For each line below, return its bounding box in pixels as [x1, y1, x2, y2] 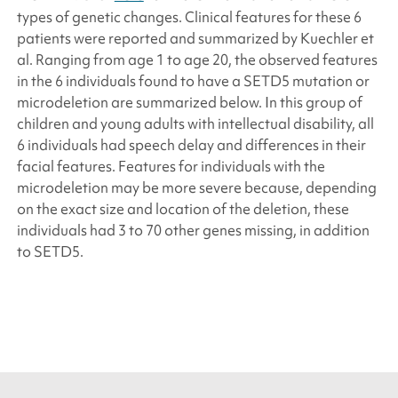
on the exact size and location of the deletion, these [16, 198, 349, 219]
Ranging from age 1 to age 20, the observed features [32, 49, 378, 69]
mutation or [289, 70, 370, 91]
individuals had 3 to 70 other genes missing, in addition [16, 219, 370, 240]
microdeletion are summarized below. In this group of [16, 92, 362, 112]
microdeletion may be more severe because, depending [16, 177, 377, 197]
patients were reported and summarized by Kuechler [16, 28, 361, 48]
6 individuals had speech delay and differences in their [16, 134, 366, 155]
